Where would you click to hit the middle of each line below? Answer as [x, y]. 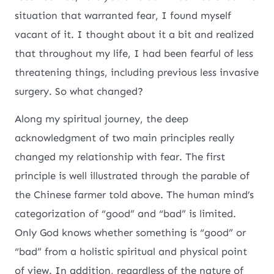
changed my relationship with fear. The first [120, 156]
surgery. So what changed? [81, 91]
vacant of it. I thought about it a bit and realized [135, 35]
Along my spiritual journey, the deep [102, 118]
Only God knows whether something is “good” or [131, 232]
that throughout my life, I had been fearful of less [134, 54]
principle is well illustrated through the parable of [132, 175]
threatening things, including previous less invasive [137, 72]
